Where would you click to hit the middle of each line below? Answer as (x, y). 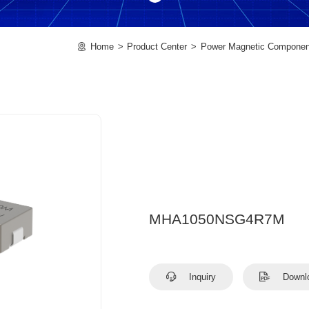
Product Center (157, 46)
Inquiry (201, 277)
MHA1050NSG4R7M (217, 219)
